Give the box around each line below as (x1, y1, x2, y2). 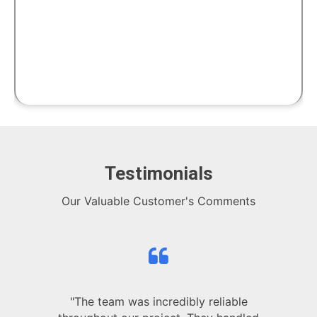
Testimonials (104, 163, 213, 185)
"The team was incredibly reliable (69, 294, 248, 309)
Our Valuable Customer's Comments (62, 194, 255, 209)
